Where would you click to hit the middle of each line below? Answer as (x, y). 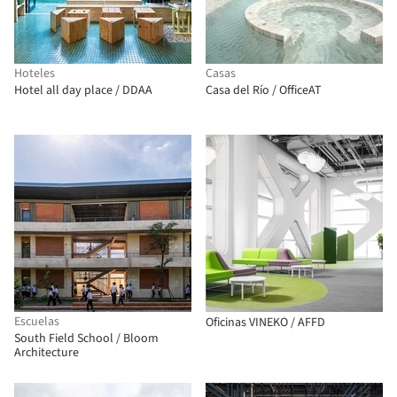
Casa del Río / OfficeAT (264, 90)
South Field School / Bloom (86, 339)
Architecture (47, 353)
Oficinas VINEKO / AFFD (265, 323)
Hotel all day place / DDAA (83, 90)
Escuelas (37, 322)
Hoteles (35, 74)
